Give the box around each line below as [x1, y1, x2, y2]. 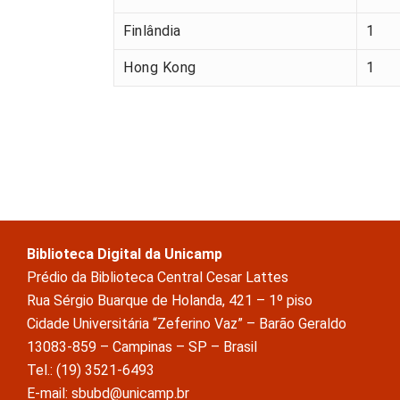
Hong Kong [123, 59, 196, 77]
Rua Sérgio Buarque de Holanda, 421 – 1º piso [27, 292, 312, 310]
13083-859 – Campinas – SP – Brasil [27, 338, 257, 356]
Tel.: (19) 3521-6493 [27, 362, 154, 379]
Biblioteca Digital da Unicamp [27, 246, 222, 263]
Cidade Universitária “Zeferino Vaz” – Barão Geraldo [27, 315, 346, 333]
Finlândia [123, 22, 181, 40]
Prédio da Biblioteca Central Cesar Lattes [27, 269, 288, 287]
